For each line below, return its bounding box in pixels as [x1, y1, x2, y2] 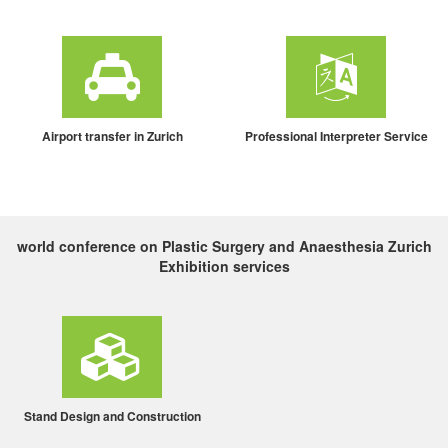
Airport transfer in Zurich [41, 126, 183, 145]
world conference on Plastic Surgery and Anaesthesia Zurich [16, 235, 432, 256]
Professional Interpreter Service [244, 126, 428, 145]
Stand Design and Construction [23, 406, 201, 425]
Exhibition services [158, 255, 290, 276]
